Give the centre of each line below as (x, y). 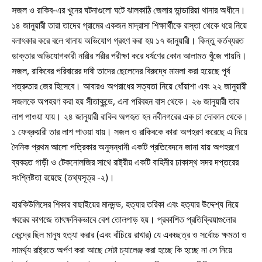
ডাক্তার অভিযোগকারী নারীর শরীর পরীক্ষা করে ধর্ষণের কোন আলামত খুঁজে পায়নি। (129, 55)
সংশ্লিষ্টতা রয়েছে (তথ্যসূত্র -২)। (63, 177)
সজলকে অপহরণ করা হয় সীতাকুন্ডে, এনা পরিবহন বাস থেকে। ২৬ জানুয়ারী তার (125, 101)
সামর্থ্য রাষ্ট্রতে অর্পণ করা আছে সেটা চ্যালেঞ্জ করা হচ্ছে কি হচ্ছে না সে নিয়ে (122, 249)
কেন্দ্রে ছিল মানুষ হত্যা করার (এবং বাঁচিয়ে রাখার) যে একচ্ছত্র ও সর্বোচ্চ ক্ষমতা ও (129, 234)
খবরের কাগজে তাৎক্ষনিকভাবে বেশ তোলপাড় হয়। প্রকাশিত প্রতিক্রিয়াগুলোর (124, 219)
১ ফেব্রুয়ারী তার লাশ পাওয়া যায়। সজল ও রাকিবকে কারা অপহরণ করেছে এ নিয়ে (130, 131)
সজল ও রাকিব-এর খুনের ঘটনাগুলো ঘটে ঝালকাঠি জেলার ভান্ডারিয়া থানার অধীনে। (129, 10)
